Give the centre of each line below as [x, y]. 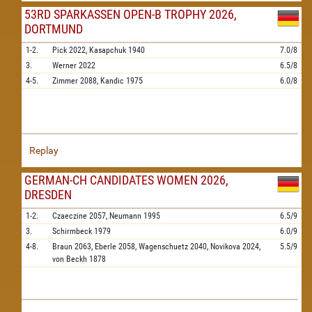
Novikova [225, 247]
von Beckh [70, 259]
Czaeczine [70, 216]
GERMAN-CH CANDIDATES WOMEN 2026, [126, 180]
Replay [44, 150]
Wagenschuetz [163, 247]
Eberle [106, 247]
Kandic [112, 81]
